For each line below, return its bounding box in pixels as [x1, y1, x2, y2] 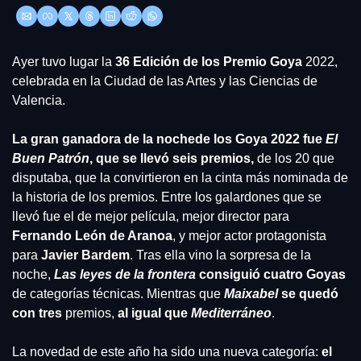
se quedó [278, 287, 338, 301]
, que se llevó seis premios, [89, 151, 254, 165]
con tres [12, 306, 62, 320]
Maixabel [224, 287, 278, 301]
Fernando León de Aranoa [12, 229, 172, 243]
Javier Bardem [41, 248, 130, 262]
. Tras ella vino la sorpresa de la [130, 248, 311, 262]
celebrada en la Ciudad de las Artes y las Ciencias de [12, 74, 317, 88]
